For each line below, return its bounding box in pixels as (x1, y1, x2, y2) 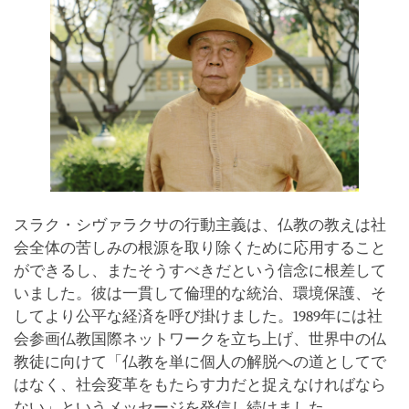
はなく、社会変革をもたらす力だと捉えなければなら (14, 375, 386, 393)
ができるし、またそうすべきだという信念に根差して (14, 261, 386, 279)
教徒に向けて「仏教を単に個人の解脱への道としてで (14, 352, 386, 371)
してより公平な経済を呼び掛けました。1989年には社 (14, 307, 383, 325)
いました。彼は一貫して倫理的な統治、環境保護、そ (14, 284, 386, 302)
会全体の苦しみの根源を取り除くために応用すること (14, 238, 386, 257)
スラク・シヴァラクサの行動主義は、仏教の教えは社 (14, 215, 386, 234)
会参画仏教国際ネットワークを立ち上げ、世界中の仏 (14, 330, 386, 348)
